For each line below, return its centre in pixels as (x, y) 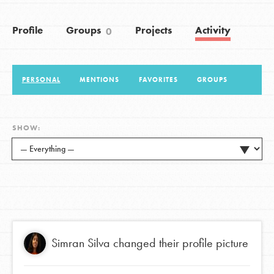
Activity (213, 31)
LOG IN (137, 43)
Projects (154, 31)
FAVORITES (158, 79)
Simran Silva (80, 243)
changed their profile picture (179, 243)
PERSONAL (41, 79)
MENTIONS (100, 79)
